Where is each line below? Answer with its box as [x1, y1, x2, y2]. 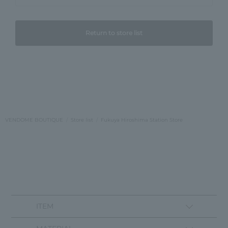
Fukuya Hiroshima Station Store [101, 117, 183, 123]
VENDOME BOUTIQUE [5, 117, 63, 123]
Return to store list [85, 29, 142, 37]
